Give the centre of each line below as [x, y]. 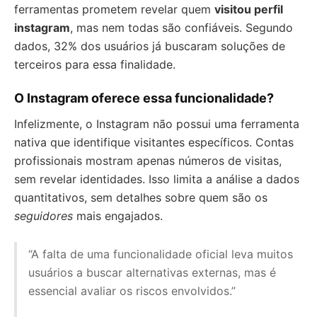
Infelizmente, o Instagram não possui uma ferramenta [157, 124]
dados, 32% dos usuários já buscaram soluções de [150, 46]
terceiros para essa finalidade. [95, 64]
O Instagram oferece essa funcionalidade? [144, 98]
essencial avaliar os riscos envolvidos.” [132, 291]
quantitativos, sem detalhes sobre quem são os [141, 197]
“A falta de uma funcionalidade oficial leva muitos [161, 254]
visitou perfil [249, 9]
